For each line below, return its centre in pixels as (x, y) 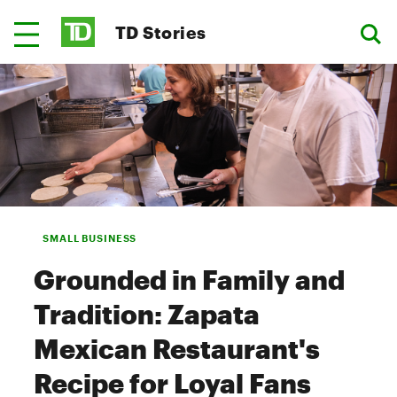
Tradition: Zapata (147, 314)
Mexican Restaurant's (177, 349)
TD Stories (161, 32)
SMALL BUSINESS (90, 238)
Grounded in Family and (189, 280)
